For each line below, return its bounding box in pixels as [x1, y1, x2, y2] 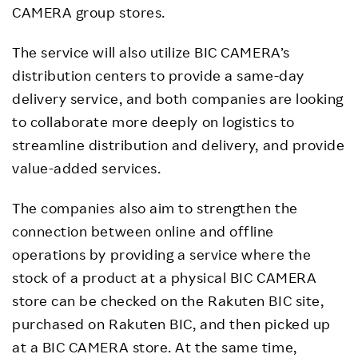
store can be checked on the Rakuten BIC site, [12, 292, 324, 310]
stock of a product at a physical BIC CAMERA [12, 268, 317, 287]
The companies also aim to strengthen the [12, 199, 298, 217]
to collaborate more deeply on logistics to [12, 113, 295, 131]
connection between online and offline [12, 222, 274, 241]
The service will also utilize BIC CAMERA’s [12, 43, 290, 62]
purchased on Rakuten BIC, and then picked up [12, 315, 331, 333]
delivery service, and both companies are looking [12, 89, 344, 108]
